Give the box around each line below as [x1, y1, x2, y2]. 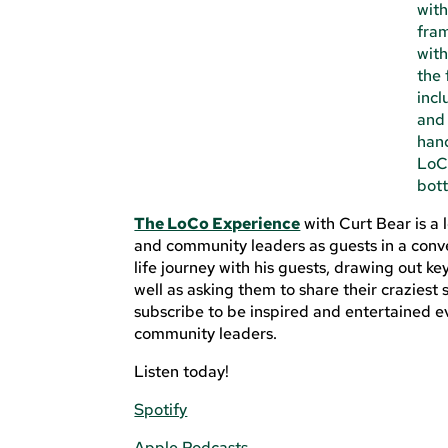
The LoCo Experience [134, 213, 301, 235]
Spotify [134, 399, 188, 421]
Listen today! [134, 361, 230, 383]
